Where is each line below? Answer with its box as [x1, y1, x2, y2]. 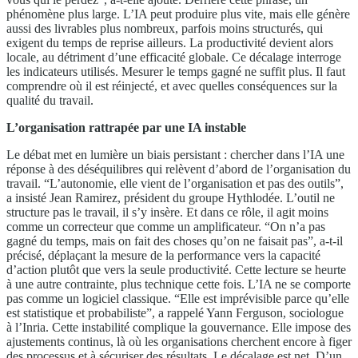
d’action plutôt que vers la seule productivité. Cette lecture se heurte [6, 262, 346, 276]
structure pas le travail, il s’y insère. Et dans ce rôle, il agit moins [6, 205, 328, 219]
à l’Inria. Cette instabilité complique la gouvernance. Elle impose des [6, 320, 351, 334]
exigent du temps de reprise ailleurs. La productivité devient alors [6, 35, 333, 50]
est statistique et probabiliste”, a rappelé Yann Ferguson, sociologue [6, 305, 344, 320]
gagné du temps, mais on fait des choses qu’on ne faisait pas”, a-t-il [6, 233, 343, 248]
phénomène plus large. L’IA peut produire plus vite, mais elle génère [6, 6, 350, 21]
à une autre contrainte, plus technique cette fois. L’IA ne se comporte [6, 276, 351, 291]
